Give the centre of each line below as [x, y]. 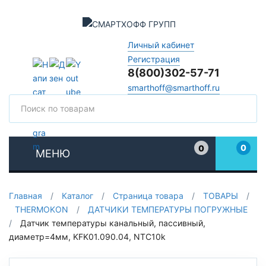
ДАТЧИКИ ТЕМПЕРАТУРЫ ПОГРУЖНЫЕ [168, 209]
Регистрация [153, 59]
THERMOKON [42, 209]
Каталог [77, 196]
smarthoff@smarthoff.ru [173, 87]
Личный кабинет [161, 45]
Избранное [216, 159]
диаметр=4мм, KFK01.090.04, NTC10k [87, 237]
